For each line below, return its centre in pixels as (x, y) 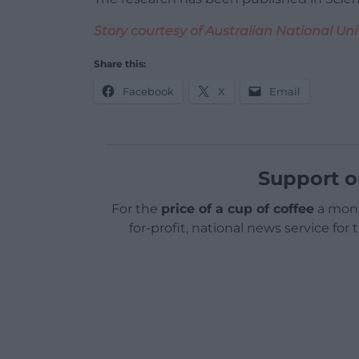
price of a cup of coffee (237, 208)
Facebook (148, 91)
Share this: (120, 63)
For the (136, 208)
